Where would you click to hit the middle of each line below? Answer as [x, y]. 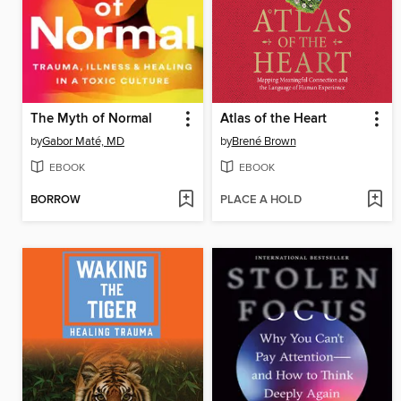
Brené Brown [264, 141]
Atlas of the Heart [273, 119]
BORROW [55, 200]
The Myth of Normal [91, 119]
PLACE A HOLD [260, 200]
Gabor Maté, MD [83, 141]
